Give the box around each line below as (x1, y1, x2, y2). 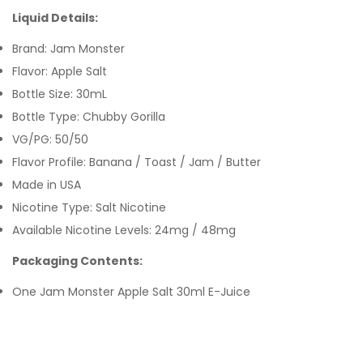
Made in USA (12, 177, 81, 193)
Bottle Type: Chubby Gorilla (12, 109, 169, 125)
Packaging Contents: (12, 253, 145, 269)
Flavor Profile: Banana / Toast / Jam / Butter (12, 154, 261, 170)
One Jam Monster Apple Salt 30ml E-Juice (12, 284, 250, 300)
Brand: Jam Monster (12, 41, 125, 57)
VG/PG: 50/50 (12, 131, 88, 147)
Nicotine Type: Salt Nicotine (12, 199, 166, 216)
